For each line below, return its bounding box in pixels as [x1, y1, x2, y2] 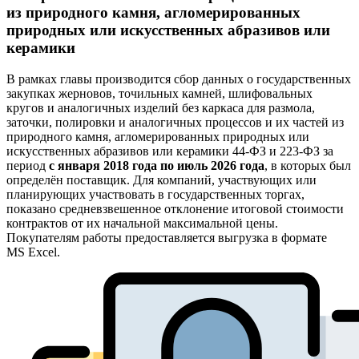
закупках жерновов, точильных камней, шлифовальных [6, 87, 313, 101]
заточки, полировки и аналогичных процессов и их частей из [6, 115, 344, 130]
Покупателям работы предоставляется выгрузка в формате [6, 231, 327, 245]
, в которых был [264, 159, 351, 173]
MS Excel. [6, 245, 60, 260]
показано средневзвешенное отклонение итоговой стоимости [6, 202, 344, 216]
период [6, 159, 49, 173]
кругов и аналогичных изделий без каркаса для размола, [6, 101, 315, 115]
